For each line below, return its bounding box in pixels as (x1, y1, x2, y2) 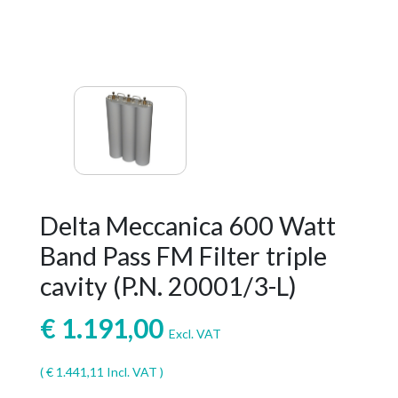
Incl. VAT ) (103, 364, 163, 379)
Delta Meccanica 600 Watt (39, 211, 336, 241)
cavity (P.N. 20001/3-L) (39, 271, 297, 301)
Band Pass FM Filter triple (39, 241, 327, 271)
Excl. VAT (168, 326, 221, 341)
